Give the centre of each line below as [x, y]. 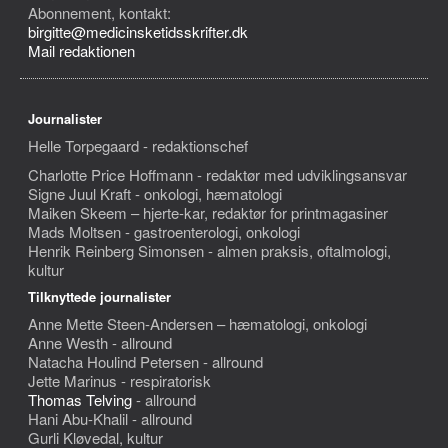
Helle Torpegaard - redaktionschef [138, 145]
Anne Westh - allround [100, 342]
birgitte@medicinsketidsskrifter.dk [138, 31]
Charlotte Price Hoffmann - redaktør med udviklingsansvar [217, 174]
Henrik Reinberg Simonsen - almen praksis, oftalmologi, [209, 250]
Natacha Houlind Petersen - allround [145, 361]
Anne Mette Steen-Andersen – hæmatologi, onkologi [197, 323]
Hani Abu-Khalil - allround [110, 418]
